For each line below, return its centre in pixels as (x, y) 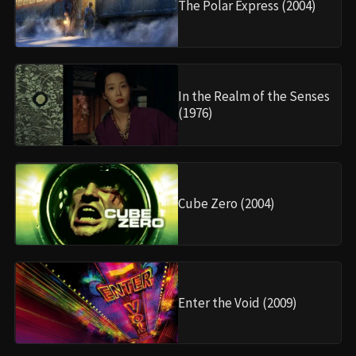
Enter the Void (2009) (238, 302)
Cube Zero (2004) (226, 204)
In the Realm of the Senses (254, 97)
